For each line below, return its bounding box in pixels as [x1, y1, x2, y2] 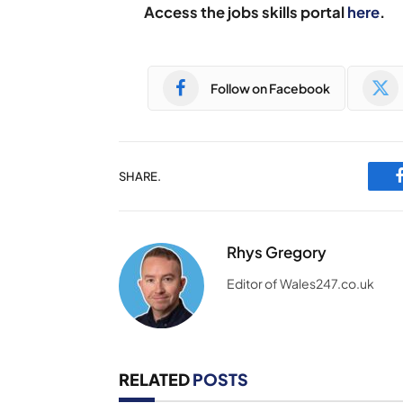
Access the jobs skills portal [144, 3, 348, 22]
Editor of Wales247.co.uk [227, 275, 374, 292]
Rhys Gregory [227, 242, 327, 263]
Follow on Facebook [210, 79, 330, 96]
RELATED [119, 369, 193, 390]
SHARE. [119, 168, 161, 184]
